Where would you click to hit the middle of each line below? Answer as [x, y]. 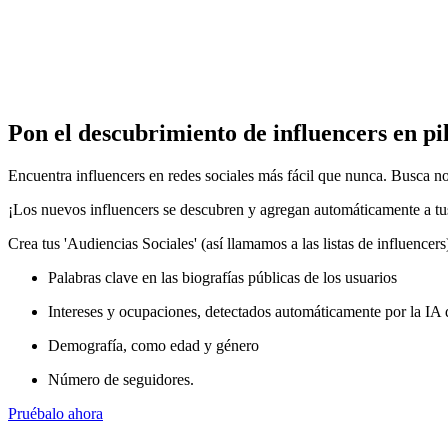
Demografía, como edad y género [153, 345]
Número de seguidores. [121, 379]
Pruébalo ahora [55, 413]
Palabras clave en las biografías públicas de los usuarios [222, 277]
